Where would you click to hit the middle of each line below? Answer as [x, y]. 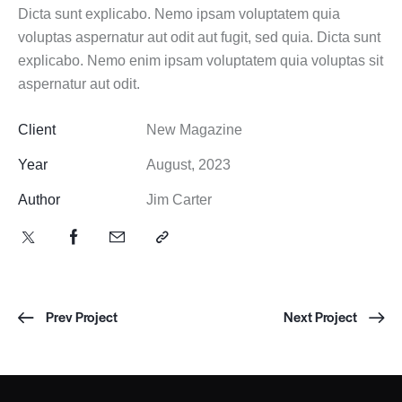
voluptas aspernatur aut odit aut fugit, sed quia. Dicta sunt [199, 38]
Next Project [320, 317]
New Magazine [194, 130]
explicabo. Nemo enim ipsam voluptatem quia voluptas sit [201, 61]
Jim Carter [179, 200]
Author [39, 200]
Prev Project [82, 317]
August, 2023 [188, 165]
